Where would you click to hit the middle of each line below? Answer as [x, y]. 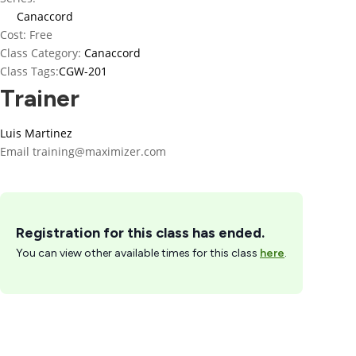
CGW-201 [83, 71]
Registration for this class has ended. [140, 233]
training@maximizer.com [99, 151]
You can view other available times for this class [138, 253]
